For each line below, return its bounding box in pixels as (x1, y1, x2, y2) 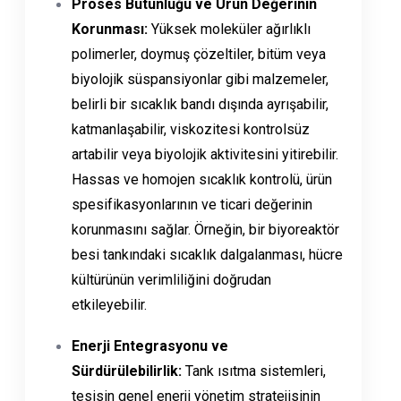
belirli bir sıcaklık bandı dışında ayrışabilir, (72, 96, 328, 114)
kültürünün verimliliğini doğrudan (72, 271, 271, 289)
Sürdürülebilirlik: (72, 363, 182, 380)
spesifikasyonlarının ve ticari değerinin (72, 196, 312, 214)
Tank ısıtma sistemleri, (182, 363, 326, 380)
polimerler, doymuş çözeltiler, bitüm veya (72, 46, 326, 64)
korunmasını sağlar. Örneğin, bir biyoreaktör (72, 221, 339, 239)
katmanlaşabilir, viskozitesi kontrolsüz (72, 121, 310, 139)
